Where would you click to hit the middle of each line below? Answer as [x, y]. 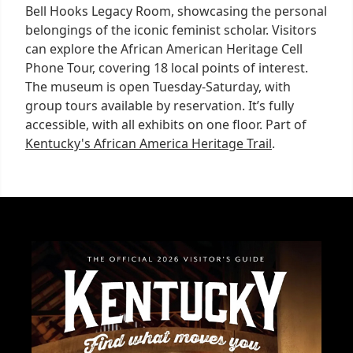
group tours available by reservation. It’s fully [160, 105]
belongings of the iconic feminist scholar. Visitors [171, 30]
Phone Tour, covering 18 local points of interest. [167, 67]
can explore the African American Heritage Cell [164, 48]
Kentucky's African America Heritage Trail [149, 143]
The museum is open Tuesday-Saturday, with [158, 86]
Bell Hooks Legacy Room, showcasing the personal [176, 11]
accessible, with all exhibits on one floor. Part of [166, 124]
